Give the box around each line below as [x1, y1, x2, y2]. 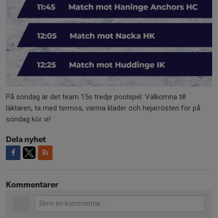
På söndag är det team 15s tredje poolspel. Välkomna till [6, 92, 186, 102]
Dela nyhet [6, 135, 46, 144]
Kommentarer [6, 181, 58, 189]
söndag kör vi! [6, 115, 51, 124]
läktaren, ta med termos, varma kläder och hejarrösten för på [6, 104, 200, 113]
